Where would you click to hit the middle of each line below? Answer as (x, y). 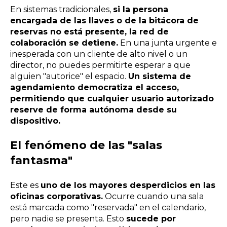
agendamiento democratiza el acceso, (94, 87)
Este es (25, 185)
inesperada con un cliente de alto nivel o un (99, 54)
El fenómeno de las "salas (86, 145)
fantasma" (41, 161)
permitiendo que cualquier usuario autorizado (112, 98)
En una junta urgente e (167, 43)
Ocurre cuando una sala (153, 196)
